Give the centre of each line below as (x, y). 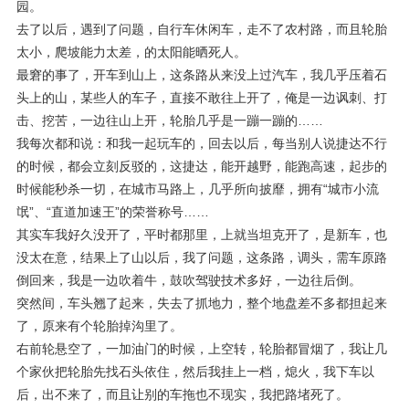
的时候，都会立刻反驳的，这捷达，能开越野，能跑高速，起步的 (202, 166)
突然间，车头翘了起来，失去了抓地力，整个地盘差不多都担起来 (202, 303)
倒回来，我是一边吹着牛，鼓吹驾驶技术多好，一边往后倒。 (189, 280)
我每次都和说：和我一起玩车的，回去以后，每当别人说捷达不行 (202, 143)
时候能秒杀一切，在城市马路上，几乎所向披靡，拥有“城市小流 (198, 189)
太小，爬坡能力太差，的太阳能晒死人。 (131, 52)
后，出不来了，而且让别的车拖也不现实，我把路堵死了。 (183, 394)
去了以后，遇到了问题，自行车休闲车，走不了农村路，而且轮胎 (202, 29)
